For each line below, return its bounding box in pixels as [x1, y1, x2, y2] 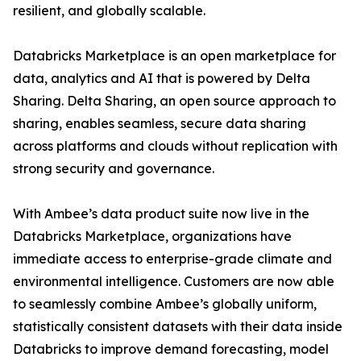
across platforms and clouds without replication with [13, 138, 338, 155]
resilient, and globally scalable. [13, 2, 205, 19]
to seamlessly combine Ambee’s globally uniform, [13, 296, 317, 313]
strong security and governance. [13, 160, 214, 177]
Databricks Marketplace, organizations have [13, 228, 292, 245]
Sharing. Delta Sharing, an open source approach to [13, 93, 336, 110]
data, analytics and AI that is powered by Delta [13, 70, 310, 87]
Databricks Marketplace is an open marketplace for [13, 48, 336, 64]
